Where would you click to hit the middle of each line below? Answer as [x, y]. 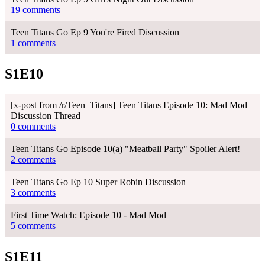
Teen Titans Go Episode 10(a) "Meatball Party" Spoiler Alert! [125, 149]
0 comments [33, 126]
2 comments [33, 159]
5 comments [33, 226]
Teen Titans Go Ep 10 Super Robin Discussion [98, 182]
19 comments [35, 10]
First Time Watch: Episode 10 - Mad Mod [88, 215]
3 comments [33, 193]
